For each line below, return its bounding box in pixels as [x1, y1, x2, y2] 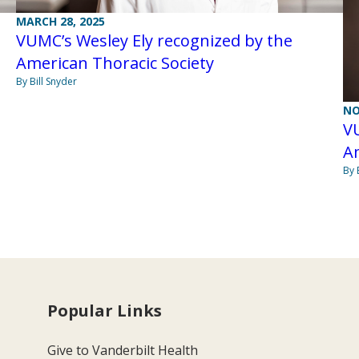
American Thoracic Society [15, 52, 214, 75]
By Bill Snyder [15, 75, 77, 89]
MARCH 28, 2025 [15, 14, 105, 30]
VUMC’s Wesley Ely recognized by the [15, 30, 292, 52]
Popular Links [47, 299, 163, 321]
